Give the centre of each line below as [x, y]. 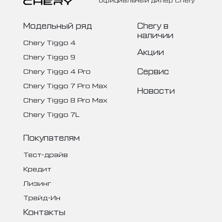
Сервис [153, 71]
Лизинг [37, 183]
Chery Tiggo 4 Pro [57, 71]
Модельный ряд [57, 26]
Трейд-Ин [42, 197]
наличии [156, 35]
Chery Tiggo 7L [51, 114]
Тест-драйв [45, 154]
